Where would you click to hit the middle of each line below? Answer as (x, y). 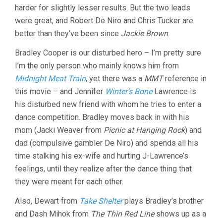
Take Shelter (101, 201)
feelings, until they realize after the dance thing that (103, 169)
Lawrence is (174, 91)
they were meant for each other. (69, 182)
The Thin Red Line (122, 214)
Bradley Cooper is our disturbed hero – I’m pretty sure (108, 53)
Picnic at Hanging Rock (144, 130)
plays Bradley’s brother (163, 201)
